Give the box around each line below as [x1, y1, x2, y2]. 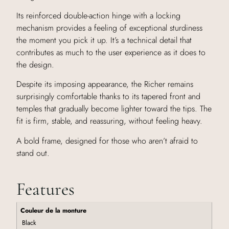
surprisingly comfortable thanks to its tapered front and [16, 90, 201, 103]
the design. [16, 59, 55, 71]
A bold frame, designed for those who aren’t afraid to [16, 134, 198, 147]
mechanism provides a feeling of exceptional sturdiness [16, 22, 203, 34]
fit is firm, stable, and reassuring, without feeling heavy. [16, 115, 203, 127]
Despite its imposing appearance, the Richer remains [16, 78, 194, 90]
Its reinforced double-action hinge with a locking [16, 10, 181, 21]
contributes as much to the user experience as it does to [16, 47, 206, 58]
